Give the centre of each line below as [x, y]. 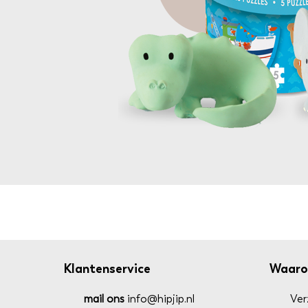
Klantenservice [107, 269]
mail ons [104, 299]
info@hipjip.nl [159, 299]
